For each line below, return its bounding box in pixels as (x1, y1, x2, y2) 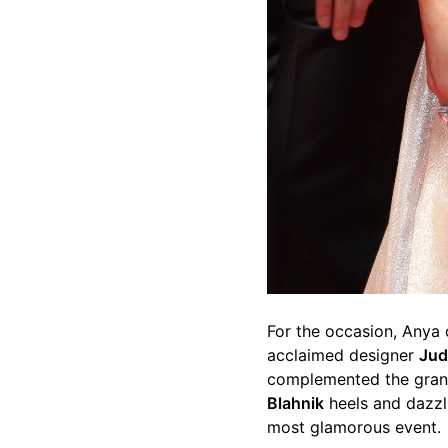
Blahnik (267, 392, 324, 413)
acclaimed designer (267, 344, 419, 365)
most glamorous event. (267, 416, 441, 437)
